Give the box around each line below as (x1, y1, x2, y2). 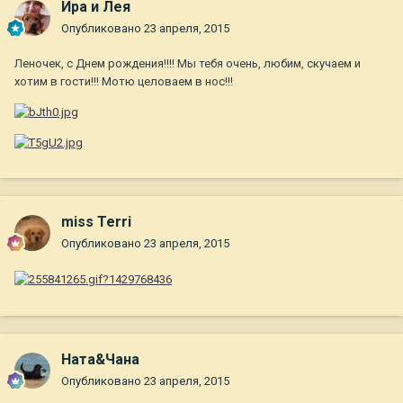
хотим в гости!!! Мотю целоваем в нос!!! (14, 75, 233, 89)
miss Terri (61, 213, 131, 231)
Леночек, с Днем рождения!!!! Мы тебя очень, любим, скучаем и (14, 57, 361, 71)
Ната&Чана (61, 351, 139, 369)
